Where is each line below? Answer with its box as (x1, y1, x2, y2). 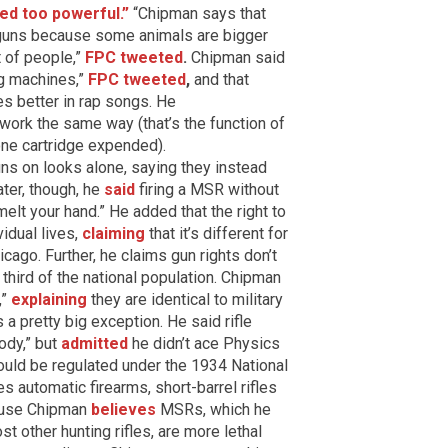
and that (190, 69, 249, 89)
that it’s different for (145, 223, 288, 243)
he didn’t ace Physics (128, 333, 280, 353)
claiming (82, 223, 145, 243)
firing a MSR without (135, 179, 279, 199)
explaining (11, 289, 87, 309)
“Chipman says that (129, 3, 266, 23)
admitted (61, 333, 128, 353)
